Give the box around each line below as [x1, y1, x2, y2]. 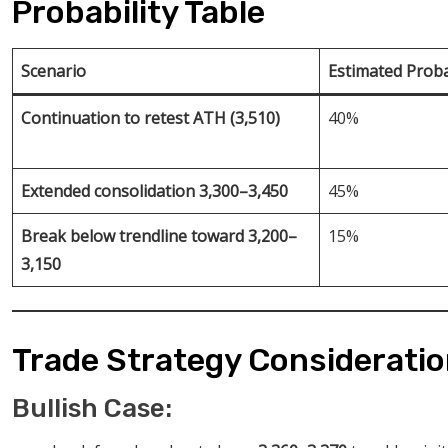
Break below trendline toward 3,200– [21, 224, 297, 247]
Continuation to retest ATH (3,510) [21, 106, 280, 129]
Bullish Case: [12, 392, 172, 424]
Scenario [21, 59, 86, 82]
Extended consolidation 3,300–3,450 [21, 179, 288, 202]
